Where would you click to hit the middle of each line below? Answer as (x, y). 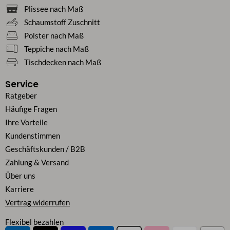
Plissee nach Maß (53, 9)
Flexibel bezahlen (34, 222)
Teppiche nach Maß (56, 49)
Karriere (20, 189)
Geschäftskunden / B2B (45, 149)
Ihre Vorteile (26, 122)
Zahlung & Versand (37, 162)
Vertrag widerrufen (37, 202)
